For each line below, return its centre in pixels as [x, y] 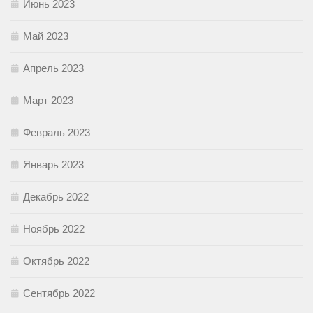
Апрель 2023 [53, 68]
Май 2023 [46, 36]
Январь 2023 [53, 165]
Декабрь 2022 [56, 197]
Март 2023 [48, 101]
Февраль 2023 [57, 133]
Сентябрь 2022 [59, 293]
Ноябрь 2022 [54, 229]
